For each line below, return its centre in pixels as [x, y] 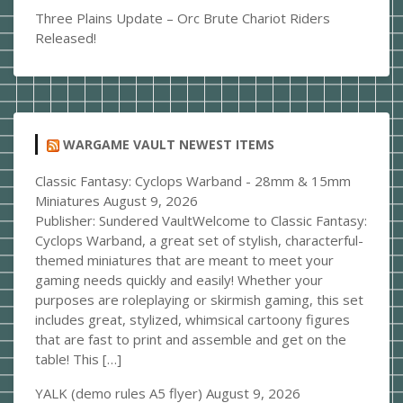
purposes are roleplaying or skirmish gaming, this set [199, 300]
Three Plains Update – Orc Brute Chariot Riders [183, 18]
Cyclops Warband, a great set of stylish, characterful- [199, 241]
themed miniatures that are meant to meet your [184, 260]
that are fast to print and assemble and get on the [191, 340]
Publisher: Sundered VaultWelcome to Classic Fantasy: [201, 221]
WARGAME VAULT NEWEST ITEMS [169, 144]
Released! [66, 38]
